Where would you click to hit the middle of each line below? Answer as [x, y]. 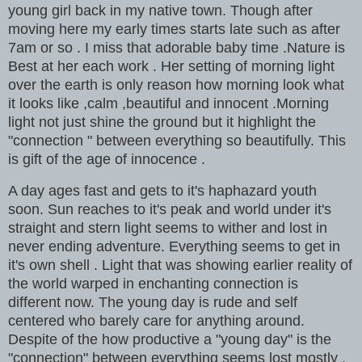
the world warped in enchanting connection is [153, 283]
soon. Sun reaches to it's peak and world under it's [170, 209]
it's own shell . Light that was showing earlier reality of [180, 265]
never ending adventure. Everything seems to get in [174, 246]
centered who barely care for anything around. [156, 320]
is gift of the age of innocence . [107, 159]
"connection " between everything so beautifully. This [177, 140]
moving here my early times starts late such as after [174, 29]
